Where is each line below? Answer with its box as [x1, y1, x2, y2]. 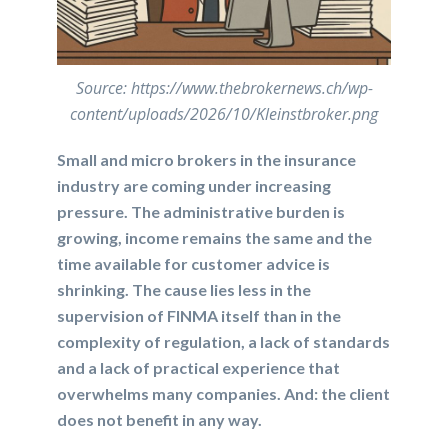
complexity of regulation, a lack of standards [57, 332, 391, 352]
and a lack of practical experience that [57, 358, 341, 378]
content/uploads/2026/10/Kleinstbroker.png [70, 103, 378, 126]
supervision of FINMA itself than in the [57, 306, 342, 326]
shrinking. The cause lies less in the [57, 280, 312, 300]
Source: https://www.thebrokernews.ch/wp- [75, 77, 373, 100]
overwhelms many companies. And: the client [57, 384, 391, 404]
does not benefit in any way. [57, 410, 263, 430]
